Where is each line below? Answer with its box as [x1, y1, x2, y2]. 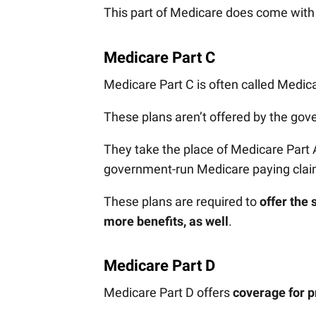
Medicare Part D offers [104, 285, 233, 300]
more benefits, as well [104, 213, 229, 229]
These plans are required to [104, 193, 260, 209]
